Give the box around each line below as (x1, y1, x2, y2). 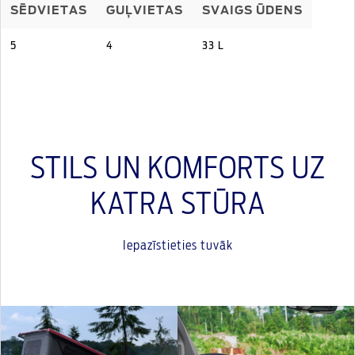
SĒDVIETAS (10, 6, 87, 17)
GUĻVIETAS (106, 6, 183, 17)
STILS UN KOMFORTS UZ (29, 155, 326, 184)
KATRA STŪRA (90, 191, 265, 219)
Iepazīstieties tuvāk (122, 239, 233, 252)
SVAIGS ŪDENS (202, 6, 303, 17)
